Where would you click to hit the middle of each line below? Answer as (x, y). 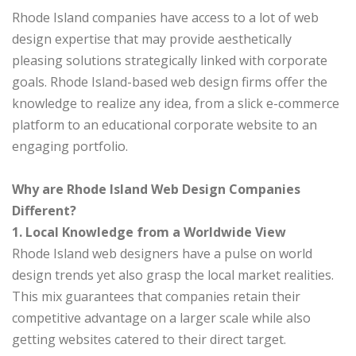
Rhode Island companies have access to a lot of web (165, 18)
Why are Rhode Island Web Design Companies (156, 190)
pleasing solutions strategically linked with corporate (170, 61)
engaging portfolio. (70, 147)
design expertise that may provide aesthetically (152, 39)
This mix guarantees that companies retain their (156, 297)
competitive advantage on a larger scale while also (161, 318)
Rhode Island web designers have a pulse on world (162, 254)
